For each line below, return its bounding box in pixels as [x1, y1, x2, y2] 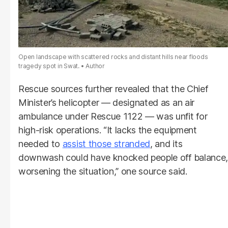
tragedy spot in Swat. [18, 62, 79, 70]
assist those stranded [62, 138, 151, 149]
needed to [18, 138, 63, 149]
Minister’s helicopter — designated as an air [18, 97, 194, 108]
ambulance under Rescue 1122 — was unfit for [18, 110, 208, 122]
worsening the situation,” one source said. [18, 165, 187, 177]
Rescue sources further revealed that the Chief [18, 83, 208, 94]
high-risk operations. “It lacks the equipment [18, 124, 197, 135]
